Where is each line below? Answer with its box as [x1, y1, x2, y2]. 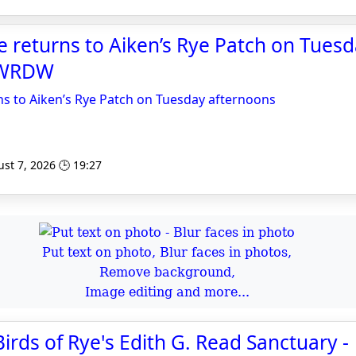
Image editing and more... [84, 284, 250, 300]
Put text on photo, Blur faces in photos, [42, 245, 292, 260]
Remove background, [99, 265, 235, 280]
